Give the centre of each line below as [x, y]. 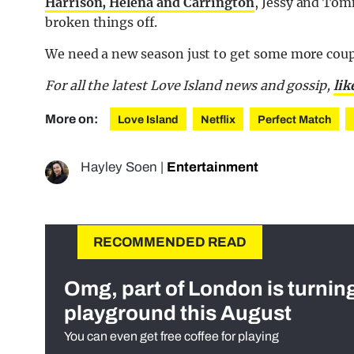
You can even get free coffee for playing [171, 337]
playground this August [178, 313]
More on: [73, 119]
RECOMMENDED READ [170, 243]
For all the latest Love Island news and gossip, [189, 86]
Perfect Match [294, 120]
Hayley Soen [119, 168]
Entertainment [213, 168]
